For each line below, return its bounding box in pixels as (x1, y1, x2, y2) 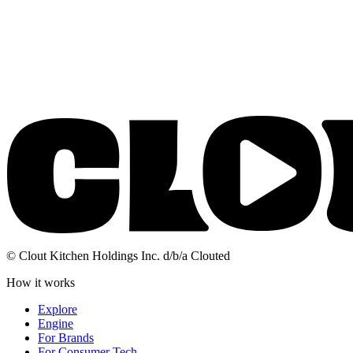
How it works (6, 276, 75, 290)
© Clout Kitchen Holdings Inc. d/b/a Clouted (6, 249, 230, 263)
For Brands (38, 331, 94, 345)
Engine (38, 317, 73, 331)
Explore (38, 303, 77, 317)
